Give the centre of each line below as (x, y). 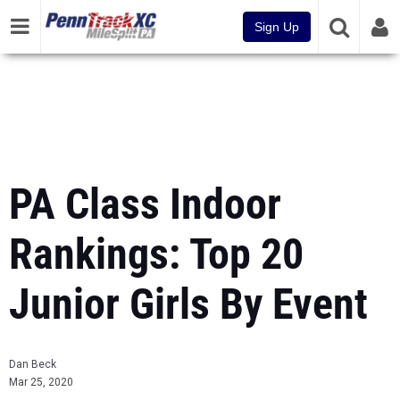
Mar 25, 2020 (41, 382)
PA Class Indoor (145, 204)
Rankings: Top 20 (156, 254)
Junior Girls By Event (188, 304)
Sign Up (277, 27)
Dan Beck (33, 364)
